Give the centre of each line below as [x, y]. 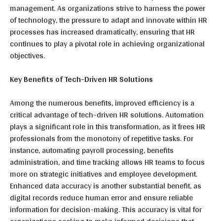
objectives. [27, 55]
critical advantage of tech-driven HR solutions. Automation [107, 115]
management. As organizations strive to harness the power [108, 8]
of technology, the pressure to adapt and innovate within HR [109, 20]
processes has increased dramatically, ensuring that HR [102, 32]
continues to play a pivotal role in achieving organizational [107, 44]
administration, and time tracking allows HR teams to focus [107, 162]
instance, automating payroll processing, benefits [92, 150]
